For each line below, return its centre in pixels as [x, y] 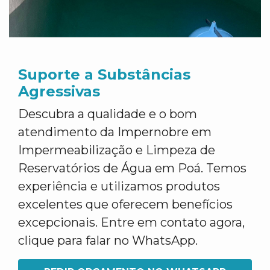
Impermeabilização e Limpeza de [117, 150]
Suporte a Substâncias [104, 74]
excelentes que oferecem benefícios [125, 204]
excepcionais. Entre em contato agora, [131, 222]
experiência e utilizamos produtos [119, 186]
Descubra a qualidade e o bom [108, 114]
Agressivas [59, 91]
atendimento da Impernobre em [115, 132]
